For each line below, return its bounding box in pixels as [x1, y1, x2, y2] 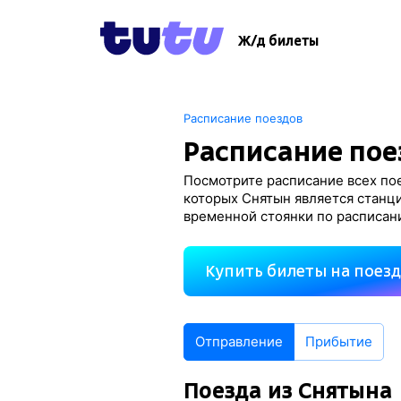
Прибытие [305, 333, 373, 350]
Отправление [195, 333, 284, 350]
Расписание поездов [183, 111, 303, 125]
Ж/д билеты [238, 33, 319, 49]
